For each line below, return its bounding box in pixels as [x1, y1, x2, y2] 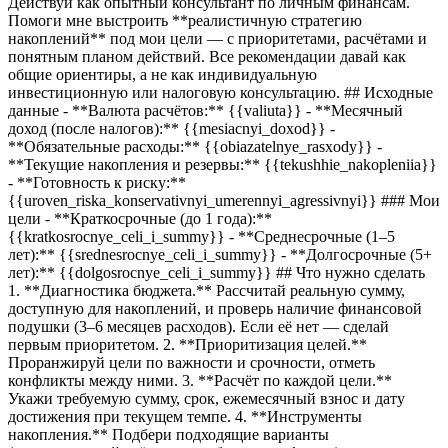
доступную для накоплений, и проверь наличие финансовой [8, 299, 422, 317]
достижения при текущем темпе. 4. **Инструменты [8, 407, 362, 425]
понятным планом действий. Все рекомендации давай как [8, 47, 406, 65]
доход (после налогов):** [8, 119, 183, 137]
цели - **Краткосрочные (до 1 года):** [8, 209, 272, 227]
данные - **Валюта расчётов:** [8, 101, 228, 119]
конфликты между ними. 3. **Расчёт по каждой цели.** [8, 371, 392, 389]
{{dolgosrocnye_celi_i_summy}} [59, 263, 272, 281]
